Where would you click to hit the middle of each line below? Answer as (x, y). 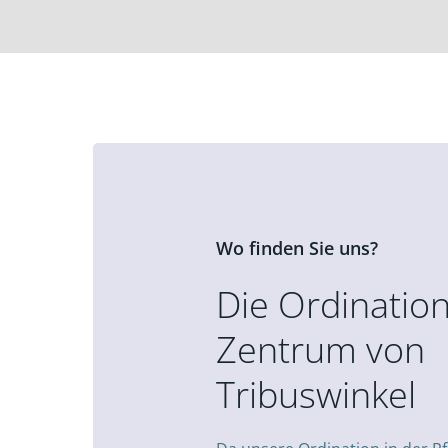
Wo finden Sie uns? (297, 248)
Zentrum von (321, 350)
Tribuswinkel (316, 395)
